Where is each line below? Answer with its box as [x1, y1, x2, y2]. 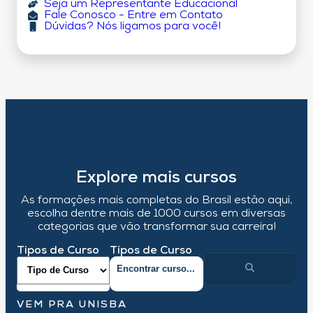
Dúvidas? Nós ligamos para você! [43, 21, 221, 33]
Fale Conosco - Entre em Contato [43, 10, 223, 22]
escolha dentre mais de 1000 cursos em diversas [27, 208, 286, 220]
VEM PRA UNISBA [17, 300, 127, 311]
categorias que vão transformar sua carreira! [37, 221, 276, 233]
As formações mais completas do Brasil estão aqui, [20, 195, 293, 207]
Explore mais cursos [76, 170, 237, 187]
